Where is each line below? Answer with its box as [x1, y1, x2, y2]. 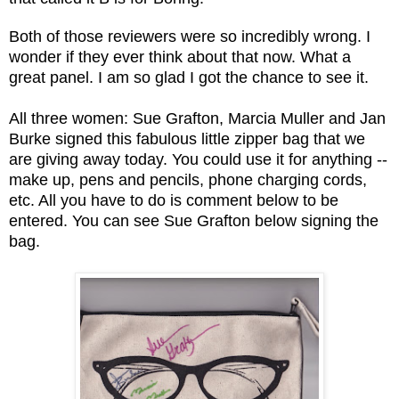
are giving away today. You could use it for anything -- [9, 150, 387, 168]
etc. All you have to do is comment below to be [9, 191, 338, 209]
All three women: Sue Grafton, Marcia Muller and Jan [9, 109, 386, 127]
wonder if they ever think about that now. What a [9, 47, 351, 66]
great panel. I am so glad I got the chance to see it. [9, 68, 373, 86]
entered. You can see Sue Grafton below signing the [9, 211, 379, 230]
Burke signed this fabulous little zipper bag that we [9, 129, 365, 148]
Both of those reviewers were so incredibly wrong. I [9, 27, 370, 45]
